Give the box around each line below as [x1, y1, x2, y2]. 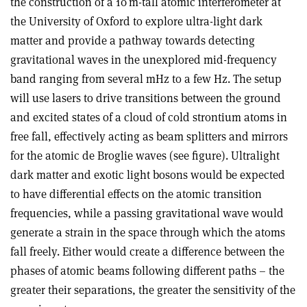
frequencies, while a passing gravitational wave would [10, 206, 284, 221]
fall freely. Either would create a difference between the [10, 244, 284, 259]
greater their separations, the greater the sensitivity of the [10, 282, 295, 297]
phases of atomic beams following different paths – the [10, 263, 284, 278]
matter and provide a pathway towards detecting [10, 33, 255, 48]
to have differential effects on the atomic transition [10, 186, 262, 201]
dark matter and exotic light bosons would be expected [10, 167, 285, 182]
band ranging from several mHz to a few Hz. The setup [10, 71, 282, 86]
